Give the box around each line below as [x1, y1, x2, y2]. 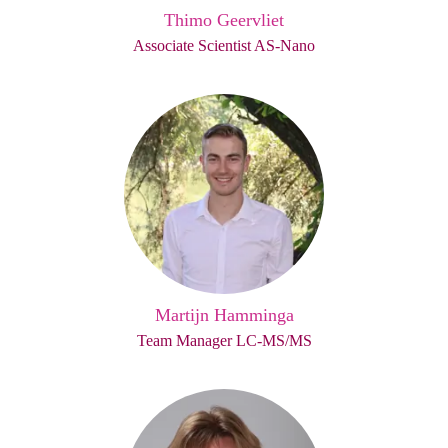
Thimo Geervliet [164, 10, 284, 30]
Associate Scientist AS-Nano [133, 37, 315, 54]
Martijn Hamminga [154, 305, 294, 325]
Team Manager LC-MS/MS [136, 332, 312, 349]
